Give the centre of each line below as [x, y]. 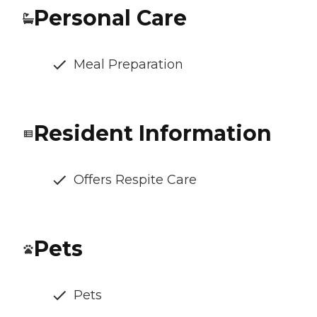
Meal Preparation [128, 65]
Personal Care [110, 18]
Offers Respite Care [135, 180]
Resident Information [153, 134]
